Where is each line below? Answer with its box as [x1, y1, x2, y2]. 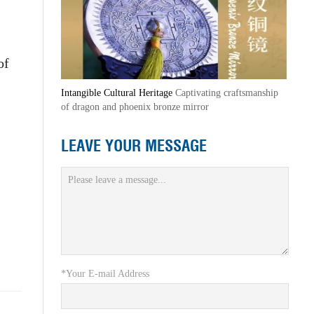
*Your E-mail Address [60, 268, 149, 280]
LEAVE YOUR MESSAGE [60, 135, 207, 156]
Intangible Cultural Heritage [60, 88, 175, 98]
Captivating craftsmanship [175, 88, 278, 98]
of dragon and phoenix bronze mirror [60, 102, 209, 112]
